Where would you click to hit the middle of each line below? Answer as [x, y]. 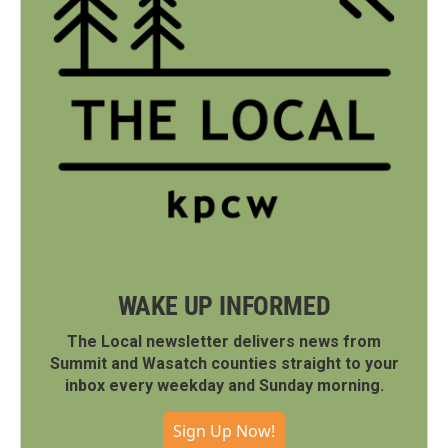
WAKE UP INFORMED [224, 306]
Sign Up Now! [224, 431]
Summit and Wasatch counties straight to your [224, 363]
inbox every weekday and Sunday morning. [224, 385]
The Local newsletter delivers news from [224, 341]
